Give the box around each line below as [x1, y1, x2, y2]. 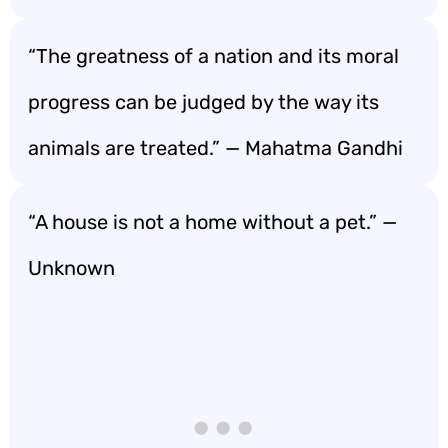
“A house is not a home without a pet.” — [28, 210, 397, 234]
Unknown [28, 256, 115, 280]
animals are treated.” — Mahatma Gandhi [28, 136, 403, 160]
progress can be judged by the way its [28, 90, 379, 114]
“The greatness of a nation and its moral [28, 44, 399, 68]
